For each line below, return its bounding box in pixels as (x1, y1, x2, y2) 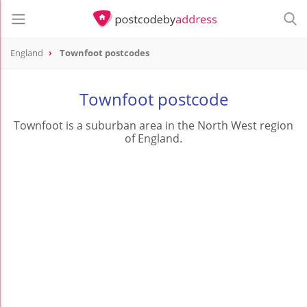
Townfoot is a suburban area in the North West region (14, 118, 293, 134)
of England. (125, 131, 182, 147)
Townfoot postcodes (60, 47, 149, 60)
